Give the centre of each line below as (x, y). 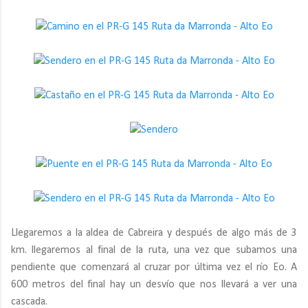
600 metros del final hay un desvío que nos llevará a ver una (154, 285)
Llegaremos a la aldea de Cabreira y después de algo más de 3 (154, 233)
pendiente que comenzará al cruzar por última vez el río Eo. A (154, 267)
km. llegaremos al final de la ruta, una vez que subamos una (154, 250)
